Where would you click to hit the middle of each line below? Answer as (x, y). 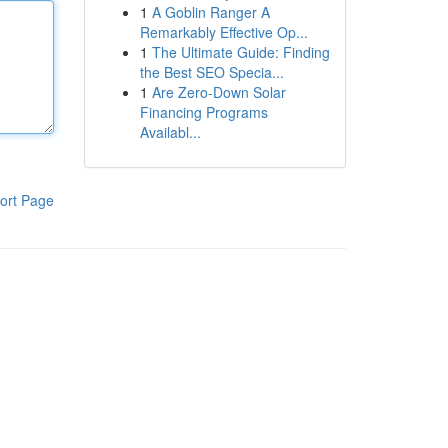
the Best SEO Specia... (211, 72)
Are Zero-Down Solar (218, 92)
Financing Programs (203, 112)
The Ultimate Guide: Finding (240, 52)
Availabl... (170, 132)
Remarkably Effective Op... (223, 32)
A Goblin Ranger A (210, 12)
